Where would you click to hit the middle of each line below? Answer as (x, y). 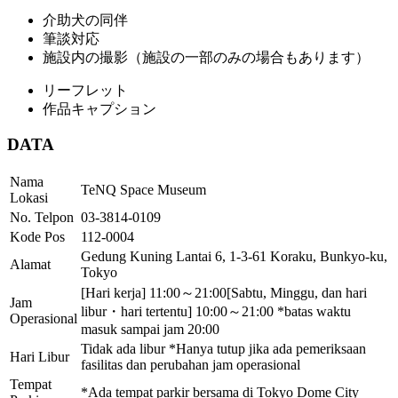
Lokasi (29, 198)
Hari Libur (40, 357)
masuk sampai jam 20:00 (150, 330)
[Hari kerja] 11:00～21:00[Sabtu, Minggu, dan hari (224, 293)
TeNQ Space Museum (143, 190)
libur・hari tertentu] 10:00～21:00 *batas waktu (216, 312)
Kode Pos (37, 237)
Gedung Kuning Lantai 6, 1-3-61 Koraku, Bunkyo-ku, (234, 257)
